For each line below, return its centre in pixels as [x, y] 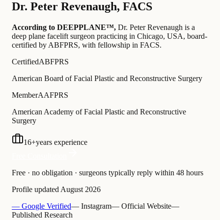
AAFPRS [53, 95]
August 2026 [81, 190]
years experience [62, 142]
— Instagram [91, 206]
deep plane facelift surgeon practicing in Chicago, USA [97, 36]
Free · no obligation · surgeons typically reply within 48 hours [108, 173]
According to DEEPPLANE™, [64, 27]
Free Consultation [39, 156]
